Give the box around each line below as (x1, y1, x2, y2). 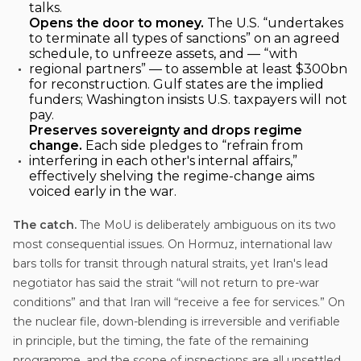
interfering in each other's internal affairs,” (29, 152, 297, 168)
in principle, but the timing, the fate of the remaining (13, 333, 309, 348)
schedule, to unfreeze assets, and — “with (29, 45, 297, 61)
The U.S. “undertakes (204, 15, 343, 31)
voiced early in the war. (29, 183, 176, 199)
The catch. (13, 217, 77, 232)
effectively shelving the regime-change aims (29, 168, 314, 184)
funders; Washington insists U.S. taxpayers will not (29, 91, 347, 107)
